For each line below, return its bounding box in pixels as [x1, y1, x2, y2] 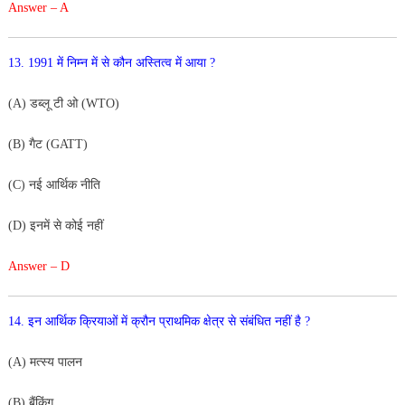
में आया [174, 55, 210, 70]
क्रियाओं [79, 314, 121, 328]
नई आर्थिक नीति [28, 177, 100, 192]
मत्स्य [29, 354, 58, 369]
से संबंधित [227, 314, 275, 328]
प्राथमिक [158, 314, 203, 328]
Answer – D [7, 259, 70, 273]
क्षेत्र [202, 314, 228, 328]
